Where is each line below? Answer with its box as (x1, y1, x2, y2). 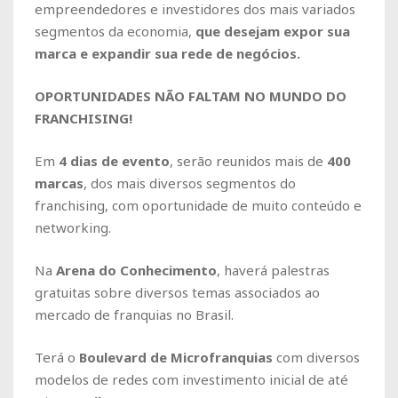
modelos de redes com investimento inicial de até (35, 370, 348, 388)
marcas (35, 173, 84, 192)
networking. (35, 218, 111, 236)
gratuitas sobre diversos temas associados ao (35, 283, 320, 301)
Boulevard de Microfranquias (79, 347, 273, 366)
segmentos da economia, (35, 21, 195, 40)
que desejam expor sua (195, 21, 350, 40)
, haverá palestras (217, 260, 330, 279)
